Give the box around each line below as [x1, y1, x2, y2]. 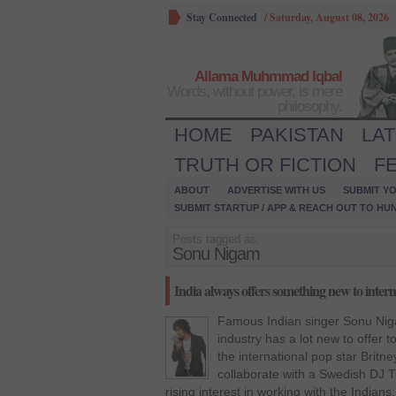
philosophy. [278, 98, 342, 115]
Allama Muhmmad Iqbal [194, 68, 342, 85]
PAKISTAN [250, 124, 344, 146]
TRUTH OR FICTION [174, 154, 356, 176]
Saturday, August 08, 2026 [270, 10, 389, 25]
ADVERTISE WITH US [227, 185, 325, 195]
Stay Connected [187, 10, 257, 25]
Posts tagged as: [172, 232, 260, 246]
